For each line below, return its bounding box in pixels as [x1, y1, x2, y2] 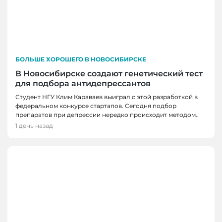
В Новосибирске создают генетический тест [15, 68, 203, 78]
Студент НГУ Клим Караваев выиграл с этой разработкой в [15, 93, 198, 101]
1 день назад [15, 121, 53, 129]
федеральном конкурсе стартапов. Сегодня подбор [15, 102, 176, 110]
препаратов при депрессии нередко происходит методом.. [15, 111, 199, 118]
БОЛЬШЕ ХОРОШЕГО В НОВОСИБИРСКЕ [15, 55, 146, 63]
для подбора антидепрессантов [15, 78, 151, 88]
